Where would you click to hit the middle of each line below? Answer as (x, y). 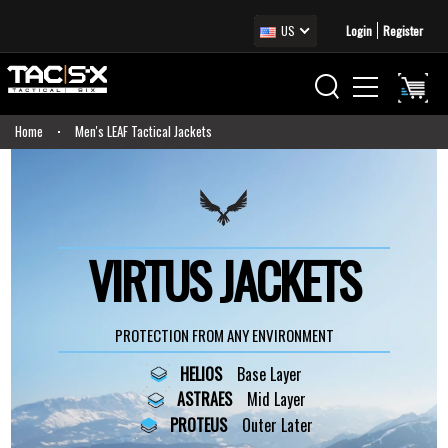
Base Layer (269, 374)
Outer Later (277, 424)
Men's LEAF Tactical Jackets (143, 131)
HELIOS (201, 374)
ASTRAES (204, 399)
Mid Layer (276, 399)
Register (403, 30)
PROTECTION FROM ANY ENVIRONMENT (224, 335)
